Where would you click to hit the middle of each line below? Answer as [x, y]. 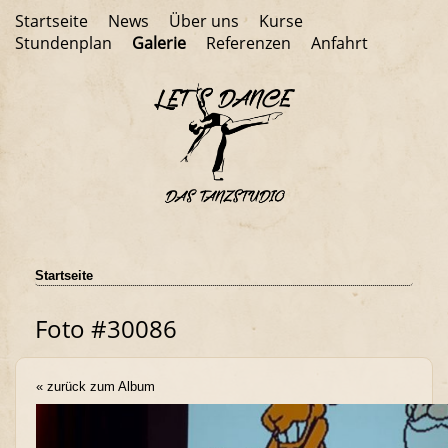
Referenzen [248, 43]
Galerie [159, 43]
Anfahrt [339, 43]
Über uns [204, 21]
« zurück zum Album [95, 386]
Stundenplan [63, 43]
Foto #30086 [106, 328]
